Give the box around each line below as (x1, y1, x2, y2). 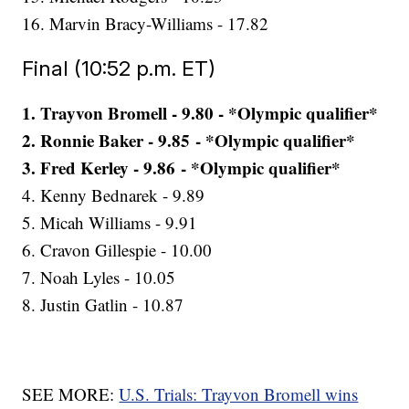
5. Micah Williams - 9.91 (22, 211, 198, 235)
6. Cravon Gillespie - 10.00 (22, 238, 213, 262)
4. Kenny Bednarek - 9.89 (22, 184, 205, 207)
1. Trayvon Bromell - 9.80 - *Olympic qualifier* (22, 100, 379, 126)
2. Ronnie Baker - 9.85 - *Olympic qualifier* (22, 128, 356, 153)
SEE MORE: (22, 383, 120, 406)
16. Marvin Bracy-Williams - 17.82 (22, 12, 269, 36)
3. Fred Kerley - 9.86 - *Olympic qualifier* (22, 155, 341, 181)
